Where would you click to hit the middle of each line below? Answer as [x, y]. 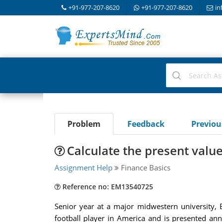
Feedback [146, 124]
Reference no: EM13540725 [107, 187]
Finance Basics [144, 167]
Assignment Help [83, 167]
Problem [84, 124]
